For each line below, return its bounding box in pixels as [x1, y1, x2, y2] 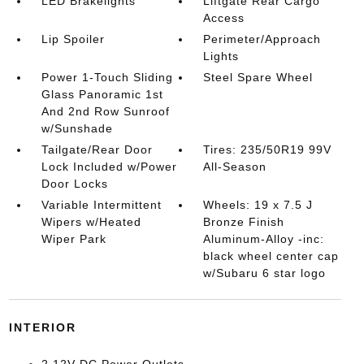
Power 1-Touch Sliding [41, 71, 173, 84]
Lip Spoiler [41, 32, 105, 45]
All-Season [203, 160, 267, 173]
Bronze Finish [203, 215, 285, 228]
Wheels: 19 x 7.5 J [203, 198, 314, 211]
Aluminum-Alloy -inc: [203, 232, 325, 245]
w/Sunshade [41, 122, 113, 135]
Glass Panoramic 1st [41, 88, 163, 101]
